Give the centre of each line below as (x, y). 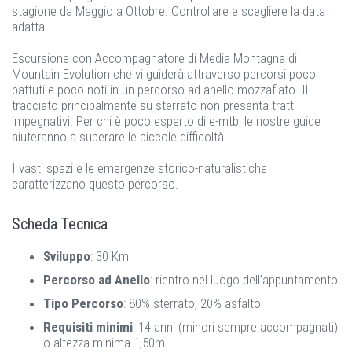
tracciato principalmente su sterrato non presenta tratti (154, 105)
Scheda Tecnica (60, 224)
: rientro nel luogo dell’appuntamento (244, 280)
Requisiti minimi (88, 327)
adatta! (29, 27)
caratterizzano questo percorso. (95, 184)
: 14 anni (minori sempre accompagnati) (235, 327)
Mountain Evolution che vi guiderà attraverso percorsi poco (164, 74)
